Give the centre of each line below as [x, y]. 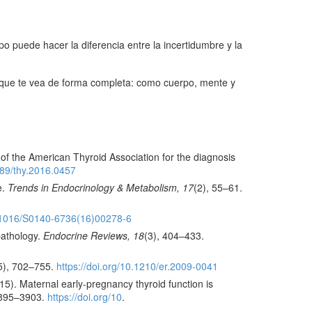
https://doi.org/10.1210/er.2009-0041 [137, 266]
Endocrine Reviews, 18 [94, 236]
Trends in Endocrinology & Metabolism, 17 [101, 188]
